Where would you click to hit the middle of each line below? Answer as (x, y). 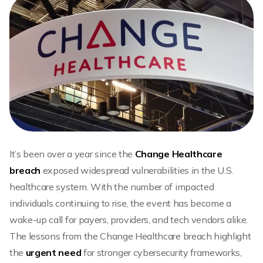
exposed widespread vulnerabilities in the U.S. (137, 170)
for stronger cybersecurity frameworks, (162, 252)
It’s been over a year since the (72, 154)
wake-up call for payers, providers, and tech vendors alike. (129, 219)
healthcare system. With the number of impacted (112, 186)
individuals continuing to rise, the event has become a (120, 203)
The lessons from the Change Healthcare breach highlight (130, 236)
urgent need (53, 252)
